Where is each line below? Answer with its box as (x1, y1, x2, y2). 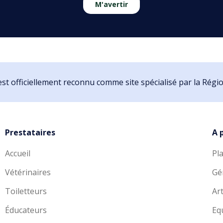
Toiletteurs (4, 186, 47, 197)
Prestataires (4, 127, 55, 138)
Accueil (4, 148, 30, 159)
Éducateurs (4, 205, 47, 216)
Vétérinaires (4, 167, 51, 178)
